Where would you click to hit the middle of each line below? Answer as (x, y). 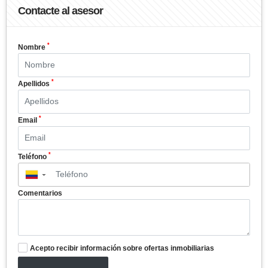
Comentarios (40, 193)
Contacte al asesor (60, 10)
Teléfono (33, 156)
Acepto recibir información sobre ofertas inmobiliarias (122, 248)
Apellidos (35, 83)
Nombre (33, 47)
